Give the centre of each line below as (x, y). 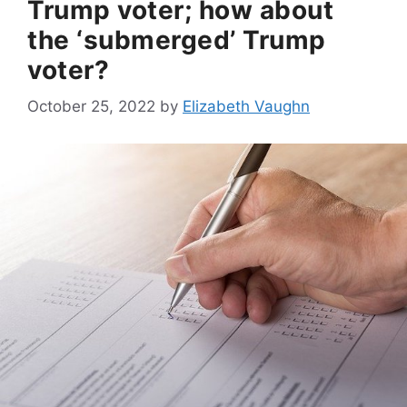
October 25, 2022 (91, 107)
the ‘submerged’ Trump (177, 40)
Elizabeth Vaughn (246, 107)
